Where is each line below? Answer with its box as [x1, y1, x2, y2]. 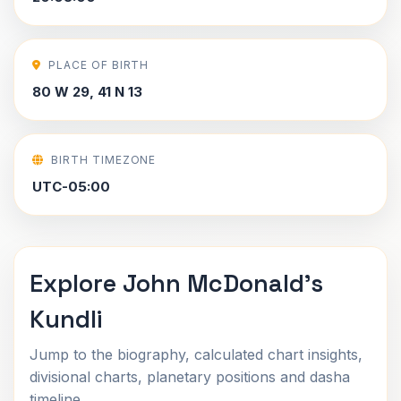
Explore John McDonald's [30, 268, 323, 299]
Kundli [30, 303, 102, 335]
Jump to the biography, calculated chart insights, [30, 346, 363, 363]
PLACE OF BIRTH [47, 58, 149, 72]
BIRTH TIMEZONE [50, 153, 157, 166]
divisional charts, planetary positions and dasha [30, 368, 350, 386]
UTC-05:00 [32, 178, 110, 195]
